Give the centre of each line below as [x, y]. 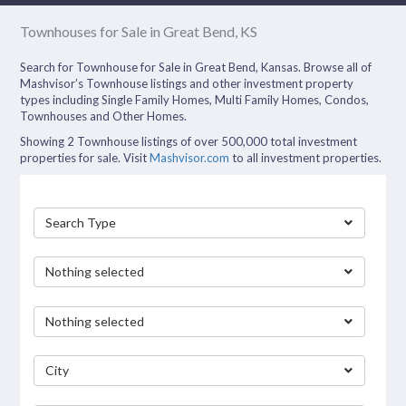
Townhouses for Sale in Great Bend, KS [139, 31]
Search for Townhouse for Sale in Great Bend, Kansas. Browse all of [196, 67]
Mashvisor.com [190, 158]
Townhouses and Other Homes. [104, 116]
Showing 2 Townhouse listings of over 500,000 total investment [189, 141]
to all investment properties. [306, 158]
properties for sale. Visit [85, 158]
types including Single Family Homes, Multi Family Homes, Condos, [195, 100]
